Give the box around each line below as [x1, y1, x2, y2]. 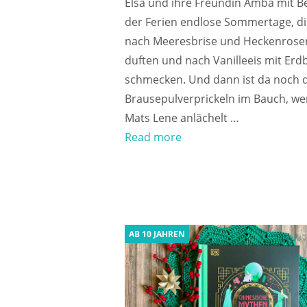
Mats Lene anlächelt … [125, 110, 239, 125]
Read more [125, 129, 182, 145]
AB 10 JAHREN [129, 228, 185, 240]
